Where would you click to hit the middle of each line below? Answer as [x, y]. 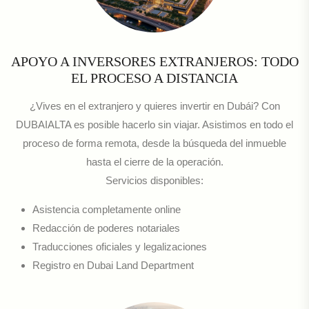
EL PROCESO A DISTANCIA [154, 78]
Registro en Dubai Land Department [113, 266]
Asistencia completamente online [107, 210]
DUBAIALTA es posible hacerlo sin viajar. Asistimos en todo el [154, 125]
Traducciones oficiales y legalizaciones [120, 247]
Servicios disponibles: [154, 181]
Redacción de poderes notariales [106, 228]
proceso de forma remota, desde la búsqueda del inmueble [154, 143]
